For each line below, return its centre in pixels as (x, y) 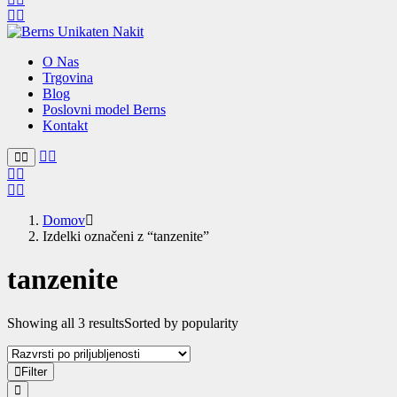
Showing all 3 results (66, 323)
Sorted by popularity (181, 323)
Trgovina (68, 78)
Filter (34, 371)
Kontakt (65, 125)
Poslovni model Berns (104, 109)
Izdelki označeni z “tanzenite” (126, 236)
